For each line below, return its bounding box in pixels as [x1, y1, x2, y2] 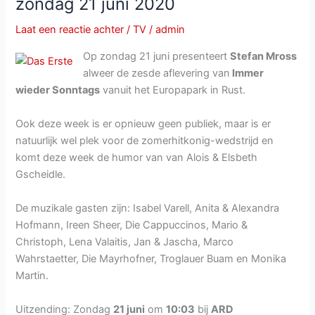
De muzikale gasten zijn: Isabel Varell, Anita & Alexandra [15, 202, 280, 215]
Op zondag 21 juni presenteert [83, 50, 231, 63]
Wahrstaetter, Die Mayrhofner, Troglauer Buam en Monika [15, 252, 287, 266]
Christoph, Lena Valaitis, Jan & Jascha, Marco [15, 236, 234, 249]
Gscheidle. [15, 168, 66, 181]
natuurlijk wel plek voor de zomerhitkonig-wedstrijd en [15, 134, 274, 148]
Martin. [15, 269, 49, 283]
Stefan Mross [230, 50, 297, 63]
